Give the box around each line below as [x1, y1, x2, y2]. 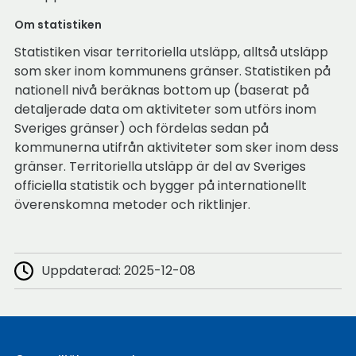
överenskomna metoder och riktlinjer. [14, 195, 250, 215]
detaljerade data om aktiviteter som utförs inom [14, 100, 316, 119]
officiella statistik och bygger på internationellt [14, 176, 307, 195]
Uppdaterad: [41, 261, 124, 281]
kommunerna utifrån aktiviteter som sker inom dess [14, 138, 339, 157]
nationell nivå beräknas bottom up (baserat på [14, 81, 309, 100]
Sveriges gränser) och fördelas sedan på [14, 119, 269, 138]
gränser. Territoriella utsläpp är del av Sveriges [14, 157, 306, 176]
